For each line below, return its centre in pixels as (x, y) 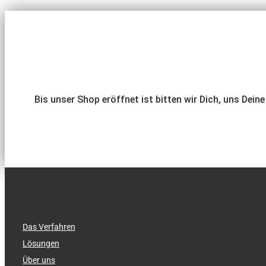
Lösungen (41, 243)
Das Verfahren (49, 227)
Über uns (39, 260)
